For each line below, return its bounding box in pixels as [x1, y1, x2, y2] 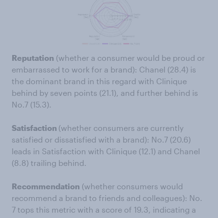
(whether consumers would [80, 181, 183, 191]
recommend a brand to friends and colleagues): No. [12, 193, 202, 202]
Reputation [12, 53, 54, 62]
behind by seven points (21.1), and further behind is [12, 88, 198, 97]
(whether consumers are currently [58, 123, 183, 132]
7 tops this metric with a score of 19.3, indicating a [12, 204, 196, 214]
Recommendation [12, 181, 80, 191]
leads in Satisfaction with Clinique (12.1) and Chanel [12, 146, 200, 156]
